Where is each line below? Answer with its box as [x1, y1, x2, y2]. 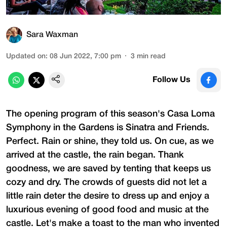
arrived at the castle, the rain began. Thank [6, 150, 184, 159]
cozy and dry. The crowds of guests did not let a [6, 178, 207, 186]
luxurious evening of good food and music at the [6, 205, 209, 214]
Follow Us [153, 76, 191, 84]
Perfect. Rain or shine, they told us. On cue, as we [6, 137, 214, 145]
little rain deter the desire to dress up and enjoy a [6, 192, 209, 200]
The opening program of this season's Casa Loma [6, 109, 215, 118]
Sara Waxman [26, 31, 78, 39]
